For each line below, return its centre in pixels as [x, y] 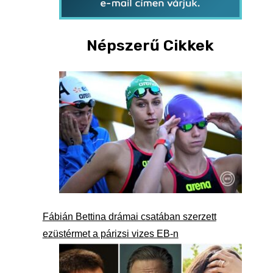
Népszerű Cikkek [151, 45]
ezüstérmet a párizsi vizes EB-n [110, 233]
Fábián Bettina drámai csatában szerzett [129, 216]
